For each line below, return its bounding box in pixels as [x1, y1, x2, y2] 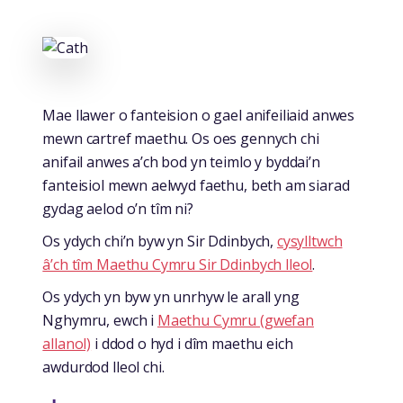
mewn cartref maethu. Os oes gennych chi [42, 129, 319, 149]
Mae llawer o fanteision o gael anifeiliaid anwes [42, 105, 355, 126]
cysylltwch [276, 231, 343, 252]
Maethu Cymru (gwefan [157, 310, 314, 331]
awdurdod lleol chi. [42, 357, 165, 378]
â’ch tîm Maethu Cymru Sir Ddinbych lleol [42, 255, 313, 275]
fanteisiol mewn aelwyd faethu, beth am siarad [42, 175, 350, 196]
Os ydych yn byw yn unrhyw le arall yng [42, 287, 300, 308]
